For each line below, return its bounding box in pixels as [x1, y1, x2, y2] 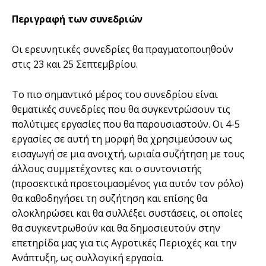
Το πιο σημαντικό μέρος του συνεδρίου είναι [12, 87, 218, 101]
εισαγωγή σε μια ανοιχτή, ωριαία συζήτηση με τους [12, 147, 245, 160]
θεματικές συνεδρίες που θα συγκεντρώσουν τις [12, 102, 230, 116]
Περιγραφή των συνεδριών [12, 12, 142, 26]
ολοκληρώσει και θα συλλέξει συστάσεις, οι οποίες [12, 206, 243, 220]
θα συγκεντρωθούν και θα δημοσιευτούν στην [12, 221, 220, 235]
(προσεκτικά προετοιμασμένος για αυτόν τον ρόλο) [12, 176, 243, 190]
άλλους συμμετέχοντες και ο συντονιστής [12, 161, 202, 175]
